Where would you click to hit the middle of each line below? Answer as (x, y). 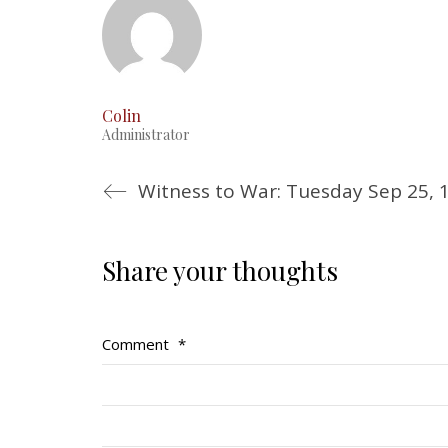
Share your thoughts (220, 270)
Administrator (146, 134)
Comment (137, 344)
